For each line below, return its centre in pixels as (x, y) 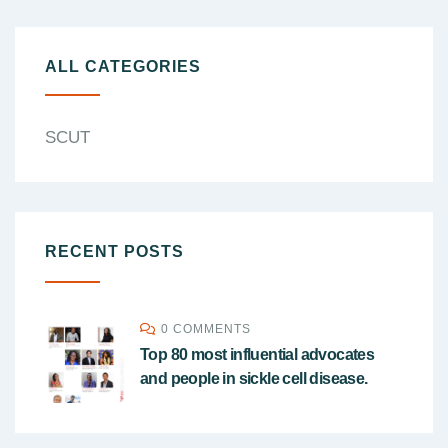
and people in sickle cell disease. (254, 379)
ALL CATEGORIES (123, 67)
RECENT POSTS (114, 252)
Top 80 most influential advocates (257, 355)
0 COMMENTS (206, 329)
